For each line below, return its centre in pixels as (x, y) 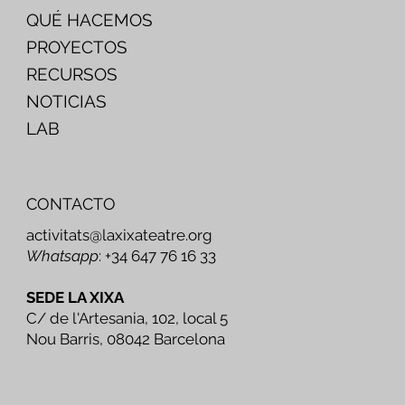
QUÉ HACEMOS (90, 19)
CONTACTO (71, 203)
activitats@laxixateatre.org (120, 235)
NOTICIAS (67, 101)
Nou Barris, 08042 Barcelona (126, 339)
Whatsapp (63, 256)
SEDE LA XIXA (75, 298)
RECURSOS (72, 74)
